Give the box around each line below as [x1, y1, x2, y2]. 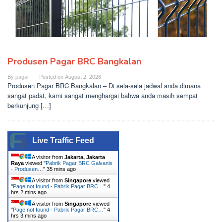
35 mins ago [47, 166, 76, 172]
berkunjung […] [7, 100, 51, 110]
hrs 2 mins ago [11, 189, 47, 195]
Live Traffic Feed [32, 136, 94, 145]
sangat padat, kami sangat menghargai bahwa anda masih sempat [7, 90, 198, 100]
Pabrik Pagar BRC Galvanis [46, 160, 112, 166]
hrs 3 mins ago [11, 212, 47, 219]
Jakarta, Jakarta [64, 154, 105, 160]
